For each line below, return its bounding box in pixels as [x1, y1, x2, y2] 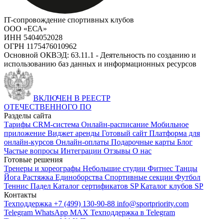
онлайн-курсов [4, 137, 56, 146]
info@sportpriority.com [117, 199, 189, 208]
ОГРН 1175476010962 [4, 42, 77, 50]
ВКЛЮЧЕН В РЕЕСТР [33, 93, 110, 102]
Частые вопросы [4, 146, 61, 155]
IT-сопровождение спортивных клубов [4, 15, 134, 24]
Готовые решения [4, 155, 63, 164]
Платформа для [149, 129, 200, 137]
